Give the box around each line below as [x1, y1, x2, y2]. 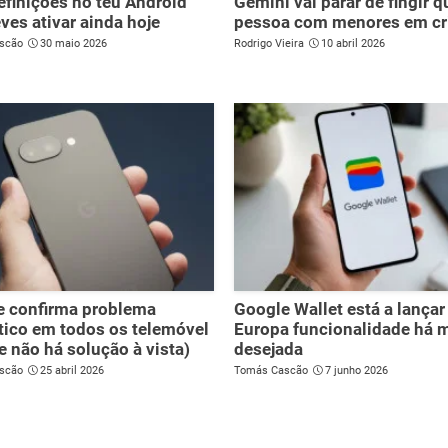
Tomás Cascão [234, 363, 308, 377]
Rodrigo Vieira [234, 37, 304, 51]
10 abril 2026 [321, 37, 385, 51]
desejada [234, 338, 303, 359]
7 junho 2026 [325, 363, 388, 377]
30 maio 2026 [40, 37, 107, 51]
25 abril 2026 [40, 363, 104, 377]
